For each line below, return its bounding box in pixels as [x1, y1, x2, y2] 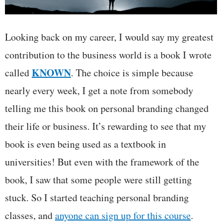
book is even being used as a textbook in [5, 137, 166, 151]
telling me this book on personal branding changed [5, 102, 209, 115]
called [5, 66, 32, 80]
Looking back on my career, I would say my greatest [5, 30, 214, 44]
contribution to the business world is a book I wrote [5, 48, 212, 62]
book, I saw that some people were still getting [5, 173, 192, 187]
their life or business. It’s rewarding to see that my [5, 119, 206, 133]
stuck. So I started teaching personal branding [5, 191, 189, 205]
